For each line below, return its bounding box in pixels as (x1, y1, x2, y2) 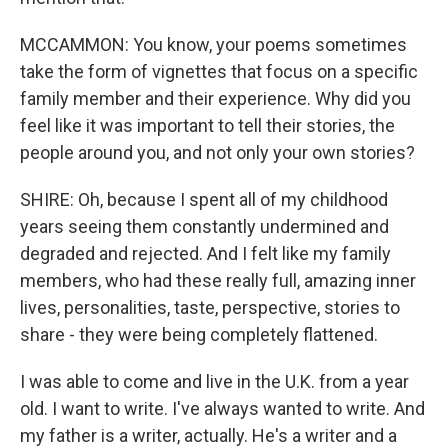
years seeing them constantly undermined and (20, 216, 389, 237)
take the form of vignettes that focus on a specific (20, 61, 418, 82)
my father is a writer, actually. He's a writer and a (20, 425, 397, 446)
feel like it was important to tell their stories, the (20, 115, 395, 136)
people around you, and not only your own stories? (20, 142, 415, 163)
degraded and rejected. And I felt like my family (20, 243, 391, 264)
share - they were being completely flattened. (20, 324, 378, 345)
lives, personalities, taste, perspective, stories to (20, 297, 400, 318)
